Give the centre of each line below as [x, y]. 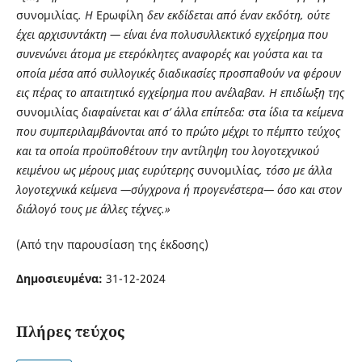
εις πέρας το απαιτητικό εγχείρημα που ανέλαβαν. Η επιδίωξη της [180, 92]
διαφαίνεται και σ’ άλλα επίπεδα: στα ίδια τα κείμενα [212, 112]
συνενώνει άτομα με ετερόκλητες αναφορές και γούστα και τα [169, 53]
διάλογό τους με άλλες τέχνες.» [93, 208]
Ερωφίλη [121, 15]
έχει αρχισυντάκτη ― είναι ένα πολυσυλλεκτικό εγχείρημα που [172, 34]
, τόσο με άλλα [295, 170]
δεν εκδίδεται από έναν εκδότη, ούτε [238, 15]
